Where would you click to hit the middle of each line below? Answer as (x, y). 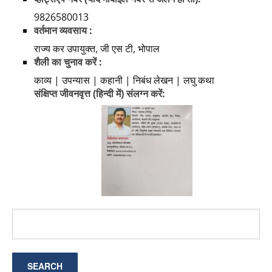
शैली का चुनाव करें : (68, 62)
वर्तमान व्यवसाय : (63, 31)
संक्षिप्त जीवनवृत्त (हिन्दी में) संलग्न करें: (100, 94)
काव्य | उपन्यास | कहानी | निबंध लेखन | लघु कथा (124, 80)
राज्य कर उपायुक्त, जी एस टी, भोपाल (97, 49)
